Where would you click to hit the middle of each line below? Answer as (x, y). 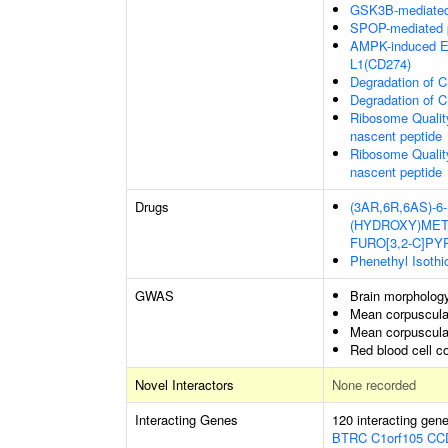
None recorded (374, 384)
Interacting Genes (186, 419)
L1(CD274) (380, 63)
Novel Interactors (184, 384)
